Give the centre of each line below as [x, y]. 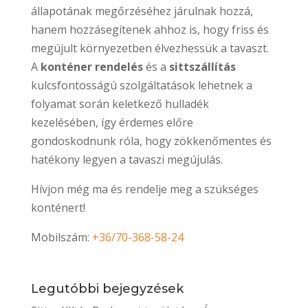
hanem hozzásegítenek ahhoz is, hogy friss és [150, 29]
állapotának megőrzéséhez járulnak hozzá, [142, 11]
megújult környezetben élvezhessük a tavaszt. [150, 48]
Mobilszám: [61, 237]
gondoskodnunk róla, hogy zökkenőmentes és [151, 141]
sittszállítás [202, 66]
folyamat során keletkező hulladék [120, 103]
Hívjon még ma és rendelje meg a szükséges [144, 189]
